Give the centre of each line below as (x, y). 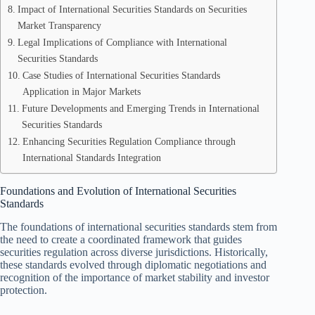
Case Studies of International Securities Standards (121, 75)
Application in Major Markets (81, 91)
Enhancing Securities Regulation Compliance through (129, 141)
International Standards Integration (91, 157)
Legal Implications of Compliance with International (122, 42)
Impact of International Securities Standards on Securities (132, 9)
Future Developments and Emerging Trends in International (140, 108)
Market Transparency (59, 25)
